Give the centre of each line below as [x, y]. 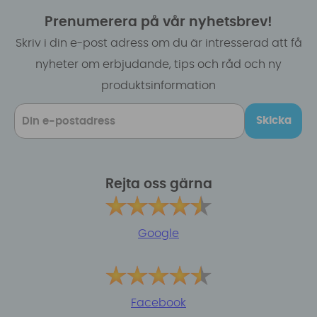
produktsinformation [158, 86]
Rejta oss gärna [158, 185]
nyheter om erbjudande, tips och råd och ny [158, 65]
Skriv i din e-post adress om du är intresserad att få [158, 44]
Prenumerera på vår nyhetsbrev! [158, 23]
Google [158, 233]
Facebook [158, 303]
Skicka [273, 121]
